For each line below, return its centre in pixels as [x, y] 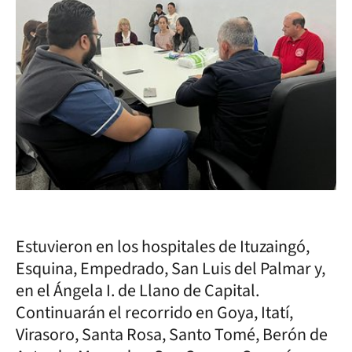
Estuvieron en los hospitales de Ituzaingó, [163, 247]
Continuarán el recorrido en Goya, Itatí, [154, 313]
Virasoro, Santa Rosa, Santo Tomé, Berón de [172, 335]
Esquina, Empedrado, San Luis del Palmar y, [170, 269]
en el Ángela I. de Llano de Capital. [137, 291]
